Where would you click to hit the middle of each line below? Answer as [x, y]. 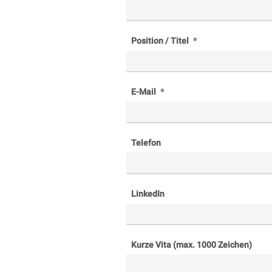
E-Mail [144, 91]
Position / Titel [161, 40]
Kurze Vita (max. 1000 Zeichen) [192, 244]
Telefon [146, 142]
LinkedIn [148, 193]
